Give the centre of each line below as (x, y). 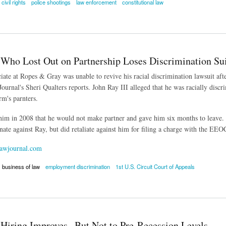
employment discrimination (77, 167)
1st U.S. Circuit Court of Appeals (155, 167)
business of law (21, 167)
